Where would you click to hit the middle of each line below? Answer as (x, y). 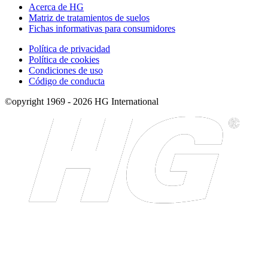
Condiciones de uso (66, 70)
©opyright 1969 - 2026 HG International (82, 101)
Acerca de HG (56, 7)
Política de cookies (64, 59)
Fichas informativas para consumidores (102, 28)
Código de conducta (67, 81)
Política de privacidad (69, 48)
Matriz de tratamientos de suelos (89, 17)
